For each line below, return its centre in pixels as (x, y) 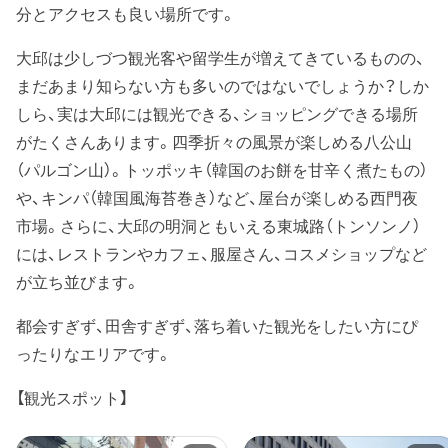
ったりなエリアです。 (94, 353)
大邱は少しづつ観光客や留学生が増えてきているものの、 (220, 57)
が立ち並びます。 (78, 281)
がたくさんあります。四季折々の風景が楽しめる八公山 (214, 141)
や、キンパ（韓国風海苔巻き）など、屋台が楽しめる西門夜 (217, 197)
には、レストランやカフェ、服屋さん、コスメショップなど (221, 253)
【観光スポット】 (72, 397)
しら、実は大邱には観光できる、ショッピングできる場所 (217, 113)
